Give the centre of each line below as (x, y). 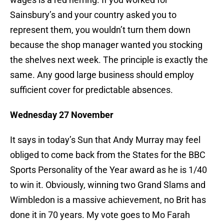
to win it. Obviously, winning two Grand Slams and (108, 185)
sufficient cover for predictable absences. (91, 90)
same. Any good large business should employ (102, 75)
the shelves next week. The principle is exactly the (109, 60)
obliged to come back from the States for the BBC (108, 155)
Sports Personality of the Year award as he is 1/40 (108, 170)
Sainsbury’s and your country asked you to (93, 15)
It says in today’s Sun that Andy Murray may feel (105, 140)
